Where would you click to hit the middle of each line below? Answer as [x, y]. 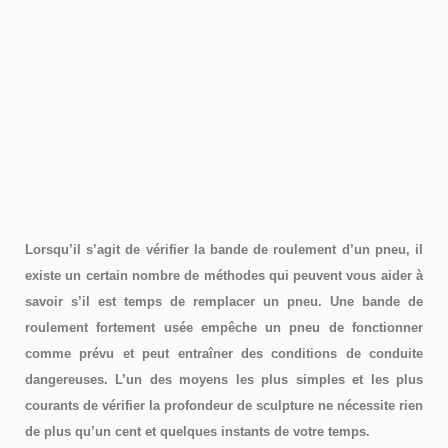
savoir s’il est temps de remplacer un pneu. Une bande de [224, 301]
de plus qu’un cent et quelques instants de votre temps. [197, 431]
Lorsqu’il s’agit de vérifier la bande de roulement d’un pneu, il [224, 249]
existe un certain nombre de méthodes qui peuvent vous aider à [224, 275]
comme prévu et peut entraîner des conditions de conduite [224, 353]
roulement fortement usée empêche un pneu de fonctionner [224, 327]
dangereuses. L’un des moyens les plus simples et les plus [224, 379]
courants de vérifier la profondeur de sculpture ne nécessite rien [224, 405]
